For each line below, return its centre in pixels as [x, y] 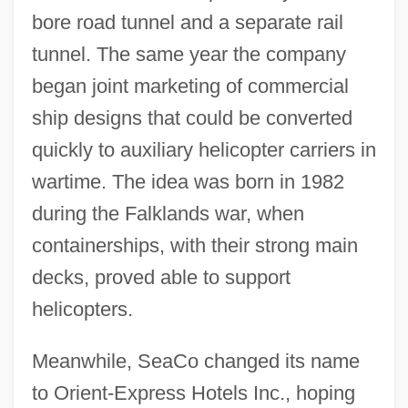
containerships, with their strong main [194, 245]
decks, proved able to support [161, 277]
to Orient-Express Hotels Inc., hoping [193, 393]
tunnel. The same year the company [189, 54]
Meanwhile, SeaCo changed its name [195, 361]
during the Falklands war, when [168, 213]
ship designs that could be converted [192, 117]
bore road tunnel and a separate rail [187, 22]
